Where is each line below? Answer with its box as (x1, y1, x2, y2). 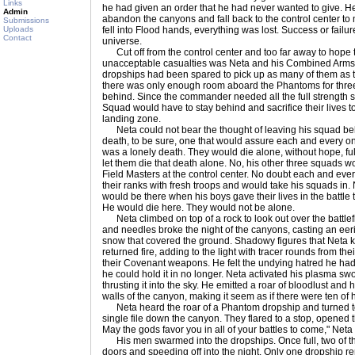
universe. (102, 36, 142, 47)
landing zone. (102, 113, 161, 124)
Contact (3, 33, 32, 42)
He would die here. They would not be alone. (102, 202, 295, 213)
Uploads (3, 25, 33, 33)
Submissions (3, 16, 49, 25)
